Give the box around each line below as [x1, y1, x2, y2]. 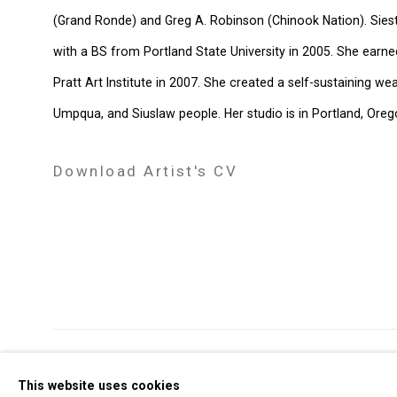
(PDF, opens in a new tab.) [53, 193, 278, 211]
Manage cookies [188, 363, 318, 379]
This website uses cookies [18, 378, 180, 393]
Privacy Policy [53, 363, 166, 379]
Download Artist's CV [53, 162, 238, 180]
